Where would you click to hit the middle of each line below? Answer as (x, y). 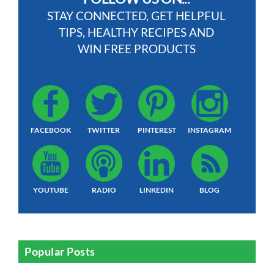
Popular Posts (60, 251)
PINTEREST (157, 130)
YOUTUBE (51, 190)
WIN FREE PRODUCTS (136, 49)
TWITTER (104, 130)
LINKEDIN (157, 190)
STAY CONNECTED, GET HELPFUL (137, 16)
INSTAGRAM (210, 130)
